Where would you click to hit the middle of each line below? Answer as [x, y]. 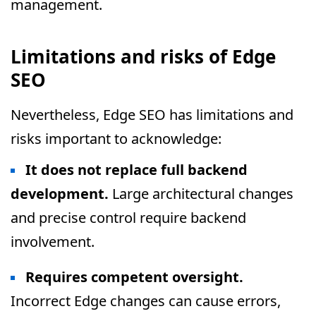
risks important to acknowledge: [116, 139]
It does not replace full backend [136, 170]
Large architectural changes [201, 194]
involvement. [53, 242]
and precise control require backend [128, 218]
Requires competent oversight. [134, 277]
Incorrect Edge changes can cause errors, [146, 301]
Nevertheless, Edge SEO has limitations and [152, 115]
